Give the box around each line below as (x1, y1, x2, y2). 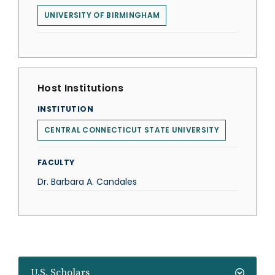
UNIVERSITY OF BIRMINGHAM (44, 10, 160, 20)
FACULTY (37, 157, 75, 168)
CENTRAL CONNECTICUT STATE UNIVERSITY (44, 125, 219, 135)
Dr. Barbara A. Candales (37, 176, 137, 188)
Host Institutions (37, 81, 123, 95)
